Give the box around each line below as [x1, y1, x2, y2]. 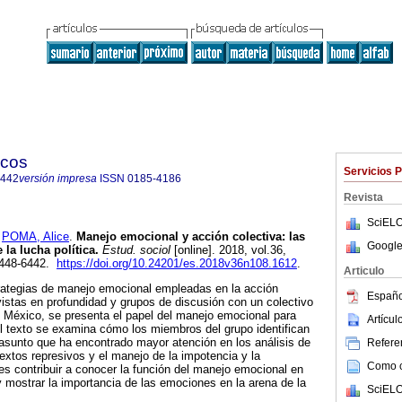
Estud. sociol [99, 243, 170, 258]
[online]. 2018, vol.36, [170, 243, 286, 258]
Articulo [344, 265, 384, 277]
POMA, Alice [2, 230, 69, 244]
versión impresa [19, 172, 97, 185]
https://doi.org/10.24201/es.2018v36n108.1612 [57, 257, 297, 271]
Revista [344, 191, 383, 204]
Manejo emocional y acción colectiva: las [73, 230, 305, 244]
